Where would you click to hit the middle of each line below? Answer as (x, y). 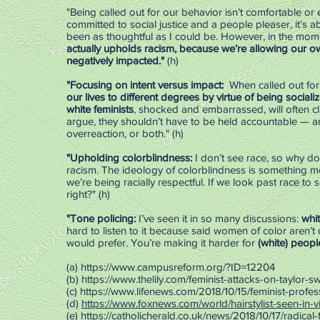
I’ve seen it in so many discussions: (219, 218)
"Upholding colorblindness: (131, 157)
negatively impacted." (115, 60)
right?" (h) (88, 194)
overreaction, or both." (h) (125, 133)
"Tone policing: (101, 218)
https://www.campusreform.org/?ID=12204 (178, 267)
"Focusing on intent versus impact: (145, 85)
